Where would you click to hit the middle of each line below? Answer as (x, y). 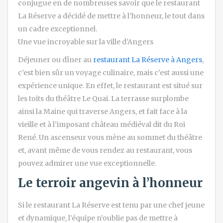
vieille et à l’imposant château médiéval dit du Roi (102, 124)
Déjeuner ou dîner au (55, 59)
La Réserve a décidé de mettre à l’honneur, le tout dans (111, 16)
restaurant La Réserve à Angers (147, 59)
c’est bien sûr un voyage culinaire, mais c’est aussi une (111, 72)
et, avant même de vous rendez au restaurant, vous (105, 150)
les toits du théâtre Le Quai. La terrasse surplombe (103, 98)
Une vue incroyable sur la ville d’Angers (86, 42)
